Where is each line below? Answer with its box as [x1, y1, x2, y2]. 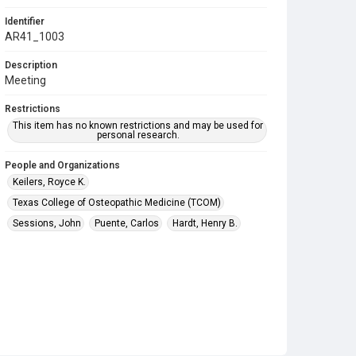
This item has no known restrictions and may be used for [13, 120, 264, 131]
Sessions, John [13, 218, 81, 229]
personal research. [96, 130, 180, 141]
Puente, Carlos [95, 218, 159, 229]
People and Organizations [5, 160, 120, 171]
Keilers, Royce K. [13, 176, 86, 188]
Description [5, 60, 57, 71]
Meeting [5, 74, 46, 87]
